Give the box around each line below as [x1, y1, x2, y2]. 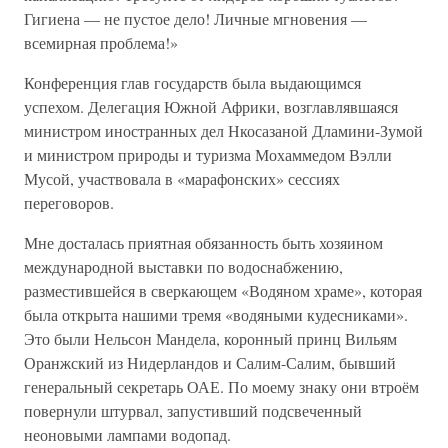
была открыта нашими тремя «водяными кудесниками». [24, 304, 408, 325]
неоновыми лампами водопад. [24, 424, 231, 445]
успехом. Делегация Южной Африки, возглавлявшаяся [24, 96, 398, 117]
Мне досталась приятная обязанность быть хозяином [24, 232, 383, 253]
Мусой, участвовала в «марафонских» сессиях [24, 168, 340, 189]
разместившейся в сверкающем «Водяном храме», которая [24, 280, 422, 301]
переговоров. [24, 192, 114, 213]
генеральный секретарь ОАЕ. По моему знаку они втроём [24, 376, 419, 397]
